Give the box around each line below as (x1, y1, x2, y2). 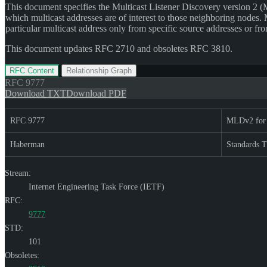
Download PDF (66, 88, 126, 98)
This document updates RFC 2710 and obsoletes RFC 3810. (5, 43, 232, 54)
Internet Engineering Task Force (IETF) (29, 182, 164, 191)
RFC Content (10, 66, 54, 75)
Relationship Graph (66, 66, 132, 75)
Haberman (10, 139, 45, 149)
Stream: (5, 168, 31, 178)
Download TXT (5, 88, 66, 98)
